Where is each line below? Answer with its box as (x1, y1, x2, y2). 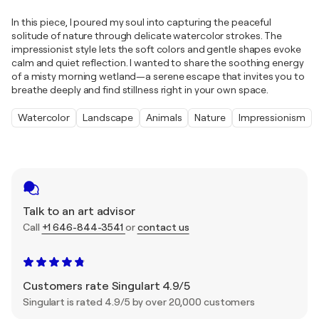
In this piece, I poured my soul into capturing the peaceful (11, 16, 272, 28)
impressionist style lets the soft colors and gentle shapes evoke (11, 43, 301, 55)
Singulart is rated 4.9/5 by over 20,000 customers (23, 296, 256, 308)
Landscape (83, 112, 134, 123)
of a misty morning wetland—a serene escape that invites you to (11, 70, 305, 82)
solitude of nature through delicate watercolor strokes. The (11, 30, 283, 41)
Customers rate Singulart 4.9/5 (23, 280, 190, 293)
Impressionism (238, 112, 305, 123)
